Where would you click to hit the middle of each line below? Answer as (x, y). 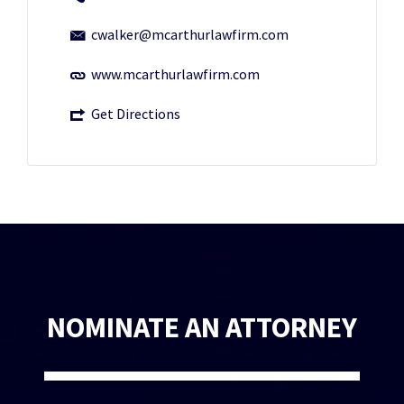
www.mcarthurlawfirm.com (175, 74)
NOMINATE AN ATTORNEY (202, 327)
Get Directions (136, 114)
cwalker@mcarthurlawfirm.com (190, 34)
